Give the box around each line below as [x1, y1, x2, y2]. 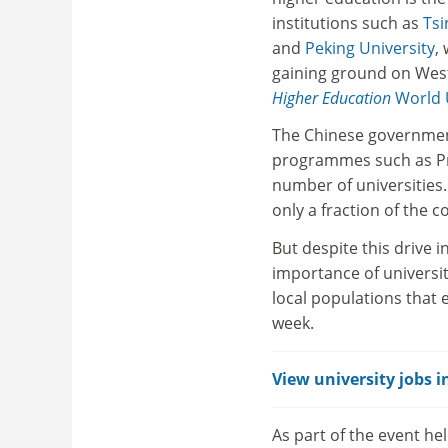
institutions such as [272, 11, 423, 34]
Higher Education [272, 86, 391, 109]
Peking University [305, 36, 435, 59]
